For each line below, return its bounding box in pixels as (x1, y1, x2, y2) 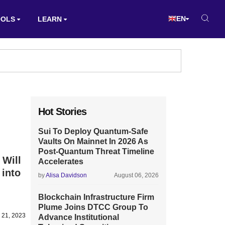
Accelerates (38, 157, 83, 166)
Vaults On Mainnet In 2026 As (38, 137, 148, 146)
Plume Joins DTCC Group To (38, 203, 148, 211)
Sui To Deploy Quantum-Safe (38, 127, 148, 136)
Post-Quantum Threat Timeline (38, 147, 154, 156)
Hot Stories (38, 106, 86, 117)
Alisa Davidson (46, 172, 87, 179)
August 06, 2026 (114, 172, 159, 179)
